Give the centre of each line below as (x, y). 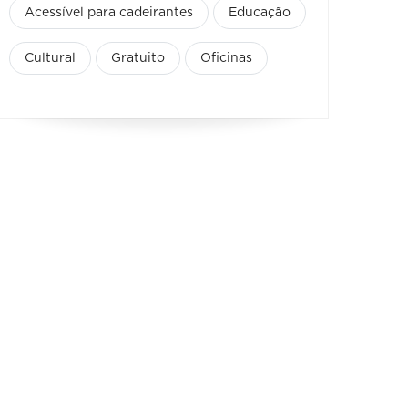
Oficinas (226, 58)
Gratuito (138, 58)
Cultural (50, 58)
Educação (260, 12)
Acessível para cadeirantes (109, 12)
